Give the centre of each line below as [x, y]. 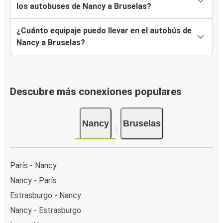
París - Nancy [33, 165]
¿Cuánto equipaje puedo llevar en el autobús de [104, 31]
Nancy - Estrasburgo [46, 210]
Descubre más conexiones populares [96, 92]
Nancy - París [33, 180]
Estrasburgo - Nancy [46, 195]
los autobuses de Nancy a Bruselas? [84, 6]
